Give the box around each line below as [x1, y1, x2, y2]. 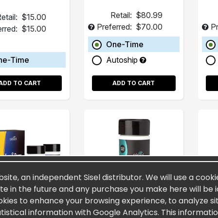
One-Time [106, 39, 144, 49]
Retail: [110, 10, 132, 20]
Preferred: [96, 21, 132, 32]
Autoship [106, 54, 140, 65]
